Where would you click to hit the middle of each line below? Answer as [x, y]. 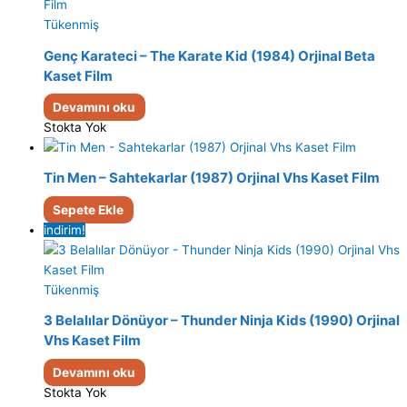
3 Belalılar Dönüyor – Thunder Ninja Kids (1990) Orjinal [222, 321]
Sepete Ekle [89, 209]
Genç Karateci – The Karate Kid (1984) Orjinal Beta [209, 55]
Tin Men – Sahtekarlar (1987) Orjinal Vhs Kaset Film [212, 178]
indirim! [65, 229]
